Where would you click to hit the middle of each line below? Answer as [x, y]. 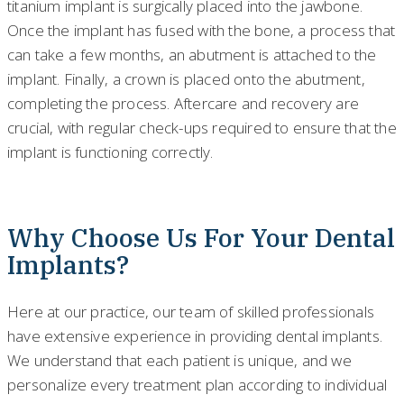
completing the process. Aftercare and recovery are [184, 103]
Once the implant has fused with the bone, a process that [202, 30]
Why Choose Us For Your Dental [201, 238]
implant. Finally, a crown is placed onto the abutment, [186, 78]
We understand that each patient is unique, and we [179, 361]
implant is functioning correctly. [110, 151]
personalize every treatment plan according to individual [197, 385]
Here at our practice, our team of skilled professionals [191, 312]
